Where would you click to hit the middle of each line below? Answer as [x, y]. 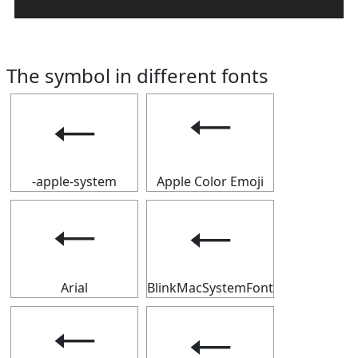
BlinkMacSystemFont [210, 288]
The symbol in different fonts [137, 76]
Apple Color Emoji [210, 181]
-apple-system [74, 181]
